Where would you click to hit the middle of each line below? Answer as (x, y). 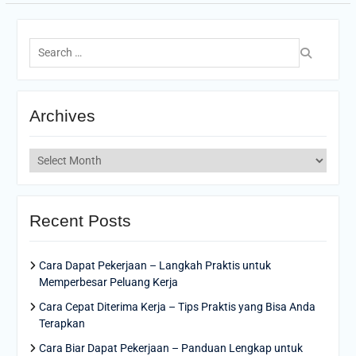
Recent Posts (80, 221)
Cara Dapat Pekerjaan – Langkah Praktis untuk (155, 266)
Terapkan (62, 324)
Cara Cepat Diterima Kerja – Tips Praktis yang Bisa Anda (177, 307)
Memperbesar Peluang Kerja (108, 282)
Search (45, 39)
